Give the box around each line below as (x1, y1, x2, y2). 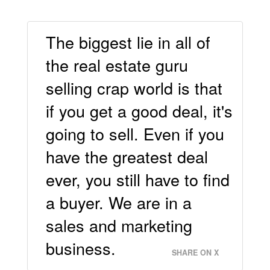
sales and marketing (45, 213, 192, 237)
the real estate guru (45, 53, 188, 77)
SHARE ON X (172, 247, 219, 259)
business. (45, 236, 116, 260)
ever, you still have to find (45, 168, 230, 192)
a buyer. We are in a (45, 190, 192, 215)
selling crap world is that (45, 76, 222, 100)
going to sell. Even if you (45, 122, 224, 146)
